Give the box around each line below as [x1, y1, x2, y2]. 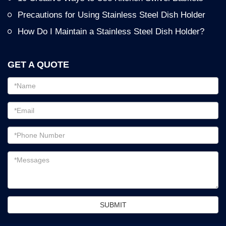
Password [7, 102, 50, 112]
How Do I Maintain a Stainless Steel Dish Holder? [18, 26, 204, 36]
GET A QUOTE [8, 59, 69, 70]
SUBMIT [99, 200, 127, 209]
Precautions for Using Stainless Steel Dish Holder [18, 10, 205, 20]
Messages [7, 151, 50, 162]
